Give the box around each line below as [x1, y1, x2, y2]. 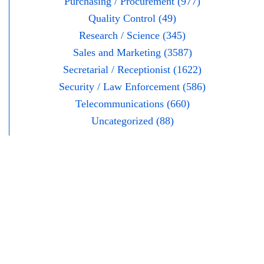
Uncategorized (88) [91, 115, 174, 127]
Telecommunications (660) [75, 98, 190, 110]
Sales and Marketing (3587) [72, 47, 192, 59]
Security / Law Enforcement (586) [59, 81, 206, 93]
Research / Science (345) [79, 29, 186, 42]
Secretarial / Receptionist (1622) [63, 64, 202, 76]
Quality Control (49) [88, 12, 176, 25]
